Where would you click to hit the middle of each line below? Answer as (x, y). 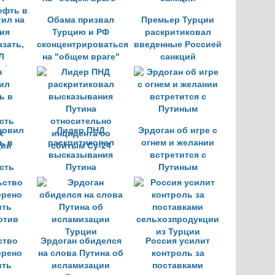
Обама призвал (81, 20)
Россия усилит (178, 241)
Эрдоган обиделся (81, 241)
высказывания (81, 155)
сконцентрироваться (83, 45)
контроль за (178, 253)
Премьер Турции (178, 20)
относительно (81, 180)
